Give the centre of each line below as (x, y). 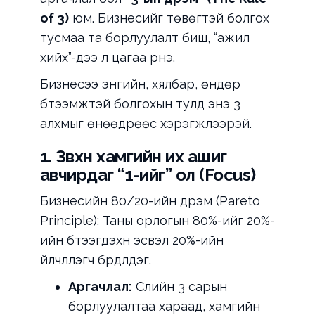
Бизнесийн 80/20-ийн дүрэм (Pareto (150, 201)
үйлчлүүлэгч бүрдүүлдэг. (95, 260)
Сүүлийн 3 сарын (179, 287)
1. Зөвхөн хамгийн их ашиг (133, 157)
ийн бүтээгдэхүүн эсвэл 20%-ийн (131, 240)
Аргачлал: (100, 287)
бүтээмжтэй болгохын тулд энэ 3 (140, 104)
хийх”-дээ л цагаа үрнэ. (107, 58)
